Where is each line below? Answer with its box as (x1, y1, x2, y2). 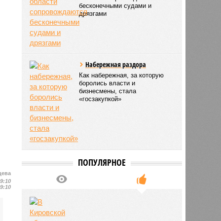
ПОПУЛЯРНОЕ (77, 156, 126, 168)
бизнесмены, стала (79, 87, 137, 95)
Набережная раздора (85, 59, 147, 69)
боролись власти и (79, 79, 136, 87)
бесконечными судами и (79, 1, 152, 9)
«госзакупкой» (79, 95, 122, 103)
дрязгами (79, 9, 107, 17)
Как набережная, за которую (79, 71, 164, 79)
